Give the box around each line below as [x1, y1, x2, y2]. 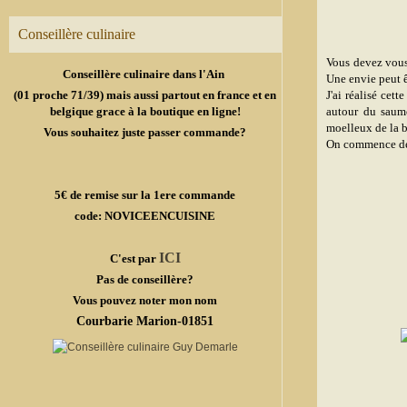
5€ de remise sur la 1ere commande [55, 188, 236, 202]
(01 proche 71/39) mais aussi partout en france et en [14, 88, 277, 102]
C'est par [110, 252, 159, 265]
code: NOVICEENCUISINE [74, 209, 216, 223]
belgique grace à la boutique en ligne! [50, 104, 241, 118]
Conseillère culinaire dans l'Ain [63, 67, 228, 81]
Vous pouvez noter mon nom [73, 293, 218, 307]
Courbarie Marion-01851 [76, 314, 214, 328]
